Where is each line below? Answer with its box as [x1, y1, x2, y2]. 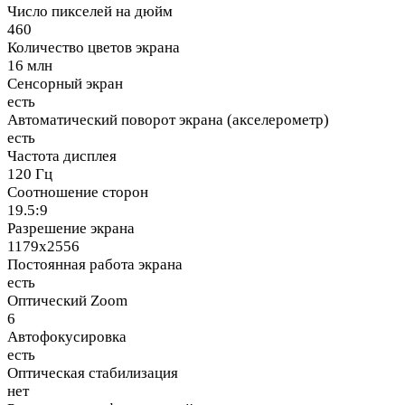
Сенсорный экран [7, 75, 123, 93]
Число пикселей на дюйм [7, 3, 173, 21]
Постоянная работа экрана [7, 256, 183, 274]
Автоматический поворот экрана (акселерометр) [7, 111, 329, 129]
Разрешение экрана [7, 220, 135, 238]
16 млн [7, 57, 52, 75]
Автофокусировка [7, 328, 127, 346]
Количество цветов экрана [7, 39, 180, 57]
